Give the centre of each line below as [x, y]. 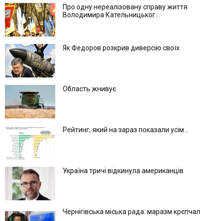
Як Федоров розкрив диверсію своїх [121, 48]
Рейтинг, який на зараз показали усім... [126, 129]
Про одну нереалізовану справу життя [125, 7]
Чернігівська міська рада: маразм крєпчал [131, 211]
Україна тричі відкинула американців [123, 170]
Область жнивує [89, 89]
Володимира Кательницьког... [111, 15]
